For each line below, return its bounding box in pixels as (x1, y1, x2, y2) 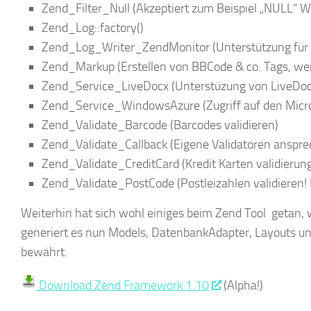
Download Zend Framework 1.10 (36, 278, 209, 293)
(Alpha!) (220, 278, 263, 293)
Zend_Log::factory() (42, 20, 144, 35)
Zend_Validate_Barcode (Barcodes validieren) (42, 117, 278, 133)
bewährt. (21, 244, 67, 260)
